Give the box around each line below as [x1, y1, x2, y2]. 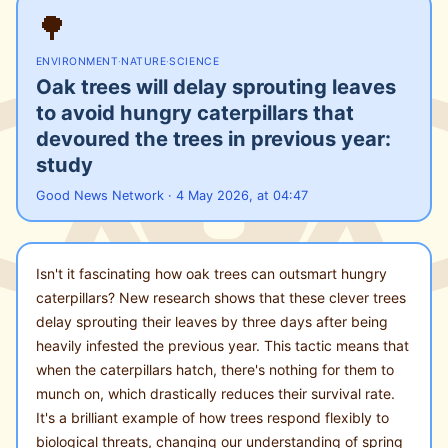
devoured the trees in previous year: [35, 125, 391, 151]
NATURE [121, 54, 167, 68]
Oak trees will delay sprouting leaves [35, 73, 396, 99]
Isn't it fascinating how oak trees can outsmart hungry [35, 264, 387, 282]
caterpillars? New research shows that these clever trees [35, 288, 406, 306]
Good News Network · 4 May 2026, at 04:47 [35, 187, 308, 203]
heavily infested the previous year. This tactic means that [35, 336, 409, 354]
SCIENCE [169, 54, 220, 68]
